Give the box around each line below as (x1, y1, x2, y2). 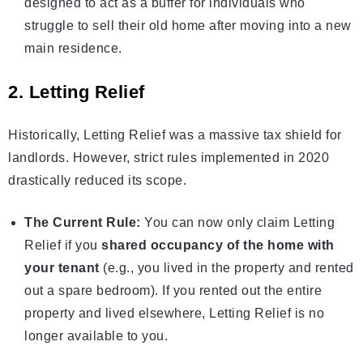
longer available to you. (24, 329, 168, 344)
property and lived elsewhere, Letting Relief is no (24, 306, 324, 321)
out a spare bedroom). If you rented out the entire (24, 284, 322, 298)
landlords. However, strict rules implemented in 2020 (8, 151, 329, 165)
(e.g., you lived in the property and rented (99, 261, 354, 275)
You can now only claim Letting (140, 216, 335, 230)
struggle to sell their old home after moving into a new (24, 19, 352, 33)
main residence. (24, 41, 122, 56)
